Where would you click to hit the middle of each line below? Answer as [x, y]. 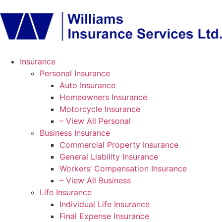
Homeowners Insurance [103, 97]
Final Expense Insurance [104, 216]
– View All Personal [95, 121]
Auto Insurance [87, 85]
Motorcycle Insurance [100, 109]
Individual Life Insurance [105, 204]
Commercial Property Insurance [119, 144]
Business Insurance [75, 133]
